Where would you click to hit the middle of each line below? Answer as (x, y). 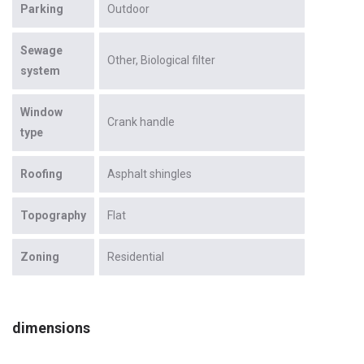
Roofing (41, 173)
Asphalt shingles (149, 173)
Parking (42, 9)
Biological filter (178, 60)
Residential (136, 256)
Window (41, 112)
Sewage (41, 50)
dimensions (51, 327)
